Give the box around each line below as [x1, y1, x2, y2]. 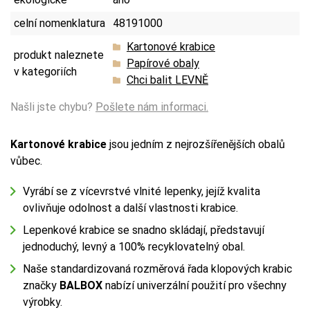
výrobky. [23, 295, 62, 309]
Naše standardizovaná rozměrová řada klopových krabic [23, 262, 292, 275]
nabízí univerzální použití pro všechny [105, 278, 286, 292]
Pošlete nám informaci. [95, 100, 208, 113]
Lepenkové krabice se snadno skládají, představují [23, 223, 264, 237]
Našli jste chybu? [10, 100, 95, 113]
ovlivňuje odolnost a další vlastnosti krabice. [23, 201, 238, 215]
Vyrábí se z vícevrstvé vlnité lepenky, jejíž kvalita [23, 184, 260, 198]
